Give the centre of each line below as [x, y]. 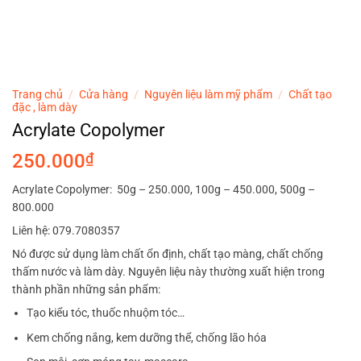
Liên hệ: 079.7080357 [66, 231]
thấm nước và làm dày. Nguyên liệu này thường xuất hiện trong [168, 272]
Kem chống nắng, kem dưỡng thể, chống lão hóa [147, 337]
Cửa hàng [104, 95]
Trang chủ [37, 95]
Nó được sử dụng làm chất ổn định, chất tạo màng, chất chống [168, 254]
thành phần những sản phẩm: [86, 290]
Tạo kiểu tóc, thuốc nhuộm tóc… [106, 313]
